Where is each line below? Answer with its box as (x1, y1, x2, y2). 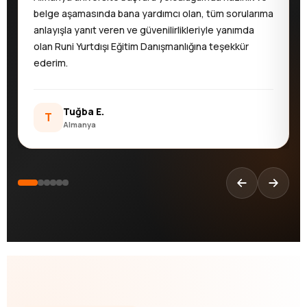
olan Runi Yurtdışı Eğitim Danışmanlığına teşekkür (34, 39, 249, 53)
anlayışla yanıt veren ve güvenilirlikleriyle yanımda (34, 23, 254, 36)
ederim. (34, 56, 68, 69)
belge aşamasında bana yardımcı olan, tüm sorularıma (34, 6, 273, 20)
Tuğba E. (63, 104, 104, 118)
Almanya (63, 119, 96, 130)
